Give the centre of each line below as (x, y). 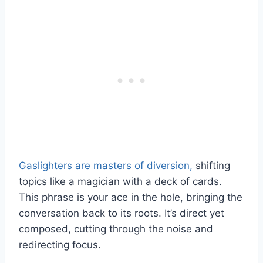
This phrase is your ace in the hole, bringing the (131, 198)
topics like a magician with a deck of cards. (120, 182)
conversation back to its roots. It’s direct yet (122, 213)
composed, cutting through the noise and (116, 229)
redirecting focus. (60, 245)
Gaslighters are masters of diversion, (106, 166)
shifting (211, 166)
